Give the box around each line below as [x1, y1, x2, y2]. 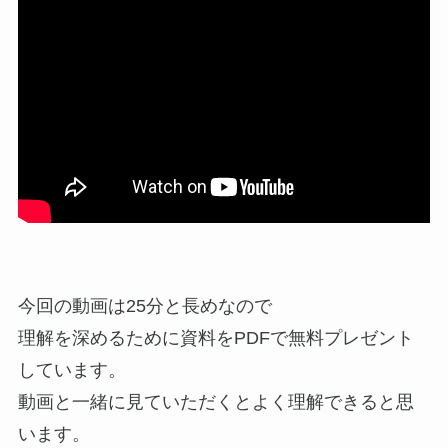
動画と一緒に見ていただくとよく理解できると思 [17, 392, 414, 413]
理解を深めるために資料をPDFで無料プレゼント [17, 328, 414, 349]
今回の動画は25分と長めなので [17, 296, 272, 317]
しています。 [17, 360, 126, 381]
